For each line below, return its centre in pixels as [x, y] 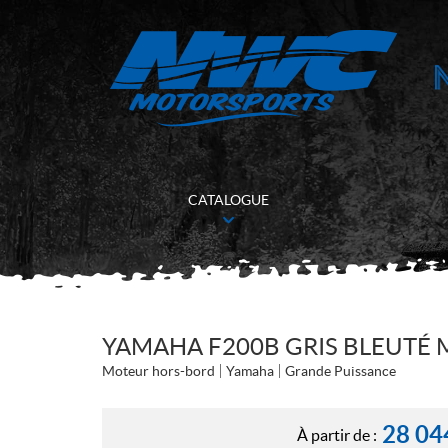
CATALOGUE [229, 200]
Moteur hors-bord [158, 371]
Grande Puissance [340, 371]
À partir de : [336, 435]
